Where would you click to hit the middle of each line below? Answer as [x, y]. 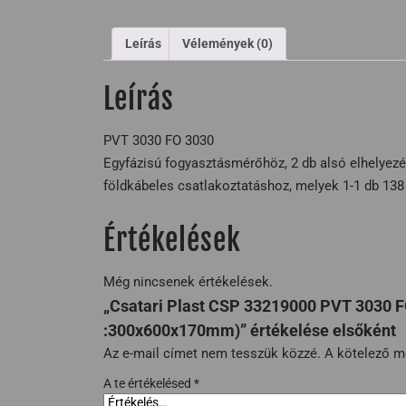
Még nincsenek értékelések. [188, 281]
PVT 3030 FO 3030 [159, 140]
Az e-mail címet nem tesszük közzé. [212, 353]
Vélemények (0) [227, 44]
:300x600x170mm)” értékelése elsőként [250, 330]
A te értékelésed [149, 383]
